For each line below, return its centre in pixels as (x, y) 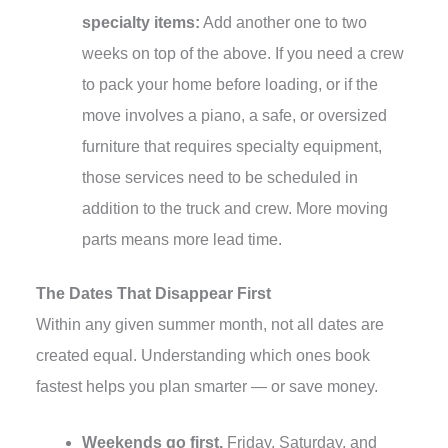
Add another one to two (283, 22)
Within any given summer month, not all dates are (209, 325)
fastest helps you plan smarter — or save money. (206, 387)
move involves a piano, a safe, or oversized (234, 115)
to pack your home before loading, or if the (230, 84)
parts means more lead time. (182, 239)
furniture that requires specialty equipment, (232, 146)
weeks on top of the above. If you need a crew (243, 53)
